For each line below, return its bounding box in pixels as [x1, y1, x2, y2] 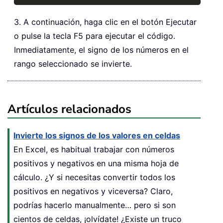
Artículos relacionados [7, 101, 131, 117]
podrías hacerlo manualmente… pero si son [13, 200, 176, 210]
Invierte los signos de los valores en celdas [13, 130, 180, 140]
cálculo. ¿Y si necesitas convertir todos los [13, 172, 175, 182]
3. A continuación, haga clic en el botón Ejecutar [14, 16, 197, 27]
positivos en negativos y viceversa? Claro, [13, 186, 173, 196]
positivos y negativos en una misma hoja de [13, 158, 179, 168]
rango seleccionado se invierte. [14, 58, 132, 69]
